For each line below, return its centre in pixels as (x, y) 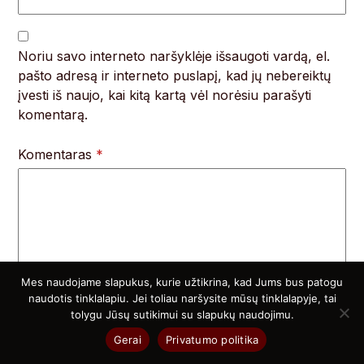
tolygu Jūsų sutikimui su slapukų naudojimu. (182, 314)
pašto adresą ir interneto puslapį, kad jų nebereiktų (175, 76)
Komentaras (57, 155)
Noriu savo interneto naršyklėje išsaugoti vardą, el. (174, 56)
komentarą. (53, 115)
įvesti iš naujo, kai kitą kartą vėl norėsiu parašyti (165, 95)
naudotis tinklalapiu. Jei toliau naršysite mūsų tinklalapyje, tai (182, 298)
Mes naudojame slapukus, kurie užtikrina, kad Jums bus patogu (182, 282)
